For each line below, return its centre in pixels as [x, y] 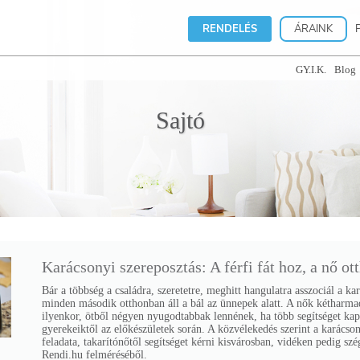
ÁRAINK [313, 29]
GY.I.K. [311, 70]
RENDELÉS [230, 29]
